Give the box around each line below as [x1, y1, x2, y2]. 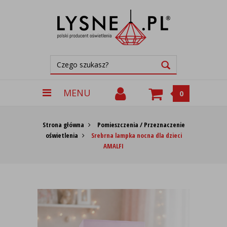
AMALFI [103, 141, 124, 150]
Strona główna [42, 120, 84, 129]
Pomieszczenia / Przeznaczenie [97, 120, 185, 129]
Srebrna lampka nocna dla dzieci [91, 131, 182, 140]
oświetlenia [45, 131, 78, 140]
